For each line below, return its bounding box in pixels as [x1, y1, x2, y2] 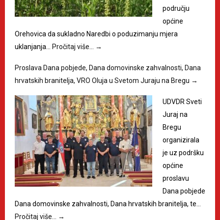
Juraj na [163, 110, 188, 118]
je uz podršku [163, 148, 204, 157]
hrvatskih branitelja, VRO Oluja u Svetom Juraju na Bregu [15, 76, 191, 84]
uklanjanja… [15, 42, 52, 51]
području [163, 4, 190, 12]
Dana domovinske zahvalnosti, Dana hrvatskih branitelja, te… [15, 199, 201, 208]
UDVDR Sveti [163, 97, 202, 106]
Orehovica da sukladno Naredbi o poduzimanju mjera [15, 29, 178, 38]
